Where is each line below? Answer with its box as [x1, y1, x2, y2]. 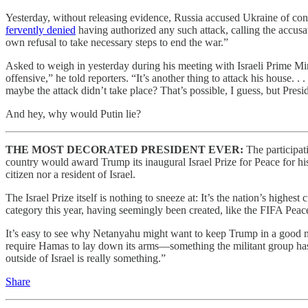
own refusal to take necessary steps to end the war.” [5, 36, 228, 49]
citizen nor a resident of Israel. [5, 168, 135, 181]
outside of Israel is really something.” [5, 252, 166, 265]
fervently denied [5, 24, 76, 36]
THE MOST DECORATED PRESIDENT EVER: [5, 144, 246, 156]
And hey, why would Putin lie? [5, 108, 141, 120]
